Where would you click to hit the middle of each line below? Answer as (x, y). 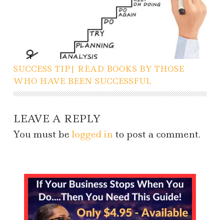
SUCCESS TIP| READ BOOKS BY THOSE (99, 69)
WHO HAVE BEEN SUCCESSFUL (82, 81)
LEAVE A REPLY (57, 119)
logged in (92, 135)
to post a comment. (157, 135)
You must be (42, 135)
